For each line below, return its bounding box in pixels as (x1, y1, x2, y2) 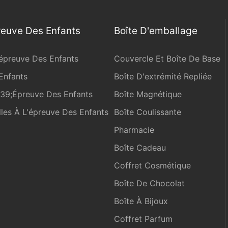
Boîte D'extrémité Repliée (114, 71, 212, 81)
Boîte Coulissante (114, 107, 181, 117)
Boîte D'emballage (114, 24, 197, 37)
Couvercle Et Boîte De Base (114, 53, 220, 64)
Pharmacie (114, 125, 154, 135)
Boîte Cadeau (114, 142, 166, 153)
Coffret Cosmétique (114, 160, 191, 170)
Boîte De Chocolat (114, 178, 185, 188)
